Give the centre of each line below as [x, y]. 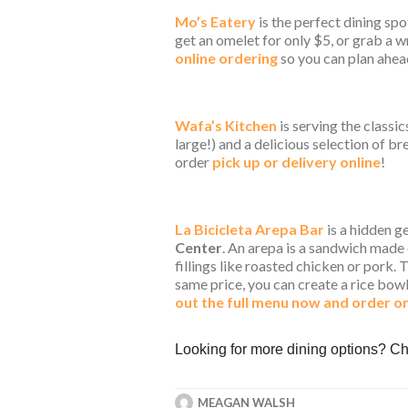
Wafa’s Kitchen [226, 125]
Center [199, 247]
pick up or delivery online [296, 161]
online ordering [226, 57]
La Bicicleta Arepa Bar [251, 229]
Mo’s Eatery [215, 21]
